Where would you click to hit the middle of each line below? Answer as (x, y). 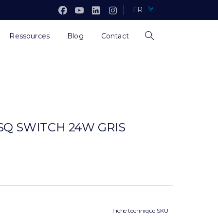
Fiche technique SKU (140, 210)
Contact (115, 36)
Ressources (30, 36)
